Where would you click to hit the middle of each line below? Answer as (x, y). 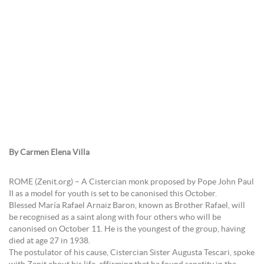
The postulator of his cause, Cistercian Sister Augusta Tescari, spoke (132, 253)
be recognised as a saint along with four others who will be (115, 217)
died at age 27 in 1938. (49, 241)
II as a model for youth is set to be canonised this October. (113, 194)
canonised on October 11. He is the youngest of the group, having (127, 229)
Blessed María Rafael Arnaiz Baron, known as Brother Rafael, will (127, 206)
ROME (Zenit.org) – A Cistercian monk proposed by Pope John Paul (131, 182)
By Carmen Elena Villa (49, 153)
